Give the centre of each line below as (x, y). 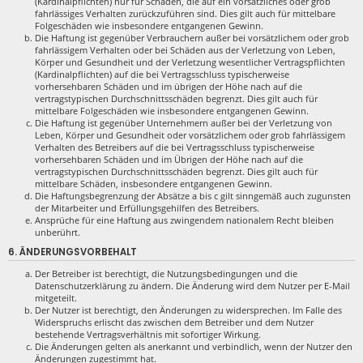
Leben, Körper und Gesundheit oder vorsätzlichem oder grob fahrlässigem (190, 135)
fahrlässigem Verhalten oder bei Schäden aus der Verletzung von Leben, (185, 49)
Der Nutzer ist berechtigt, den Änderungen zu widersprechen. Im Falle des (188, 310)
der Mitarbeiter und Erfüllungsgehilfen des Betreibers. (147, 207)
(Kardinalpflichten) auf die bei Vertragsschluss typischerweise (162, 74)
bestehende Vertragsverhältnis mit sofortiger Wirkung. (148, 335)
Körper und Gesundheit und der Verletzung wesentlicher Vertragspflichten (190, 62)
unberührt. (58, 232)
